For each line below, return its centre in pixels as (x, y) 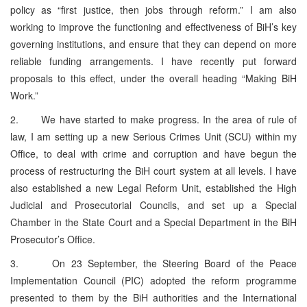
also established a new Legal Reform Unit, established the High (153, 187)
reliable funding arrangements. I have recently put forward (153, 61)
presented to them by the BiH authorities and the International (153, 297)
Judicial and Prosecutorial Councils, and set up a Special (153, 205)
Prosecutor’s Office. (53, 239)
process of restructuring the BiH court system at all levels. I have (153, 170)
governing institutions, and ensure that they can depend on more (153, 44)
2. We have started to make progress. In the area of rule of (153, 119)
